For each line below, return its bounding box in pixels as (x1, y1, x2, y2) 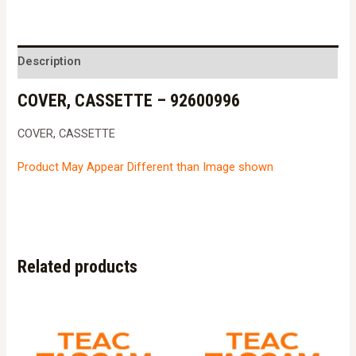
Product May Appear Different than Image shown (17, 159, 274, 174)
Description (17, 54, 82, 69)
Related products (17, 257, 138, 277)
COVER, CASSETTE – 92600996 (17, 90, 241, 110)
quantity (17, 48, 59, 64)
